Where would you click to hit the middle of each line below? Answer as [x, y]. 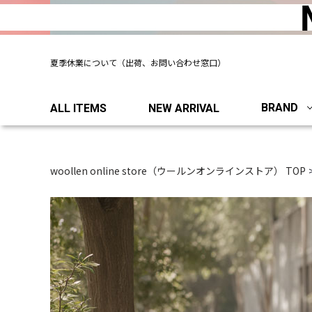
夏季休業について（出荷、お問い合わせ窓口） [138, 62]
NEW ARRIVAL [184, 108]
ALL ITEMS [78, 108]
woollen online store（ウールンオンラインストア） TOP [178, 171]
